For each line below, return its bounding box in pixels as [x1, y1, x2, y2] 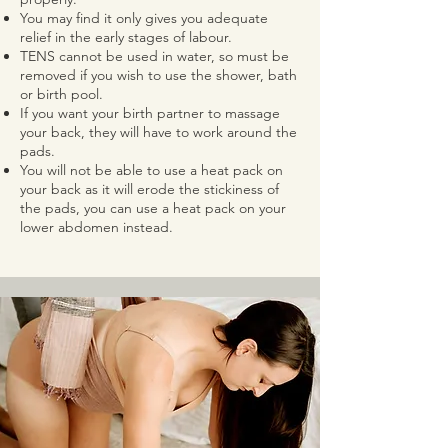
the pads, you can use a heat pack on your [20, 199, 286, 217]
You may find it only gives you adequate [20, 9, 268, 27]
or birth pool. [20, 85, 107, 103]
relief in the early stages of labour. [20, 28, 232, 46]
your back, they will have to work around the [20, 123, 297, 141]
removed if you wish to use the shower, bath [20, 66, 297, 84]
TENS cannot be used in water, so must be [20, 47, 289, 65]
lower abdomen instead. [20, 218, 173, 236]
